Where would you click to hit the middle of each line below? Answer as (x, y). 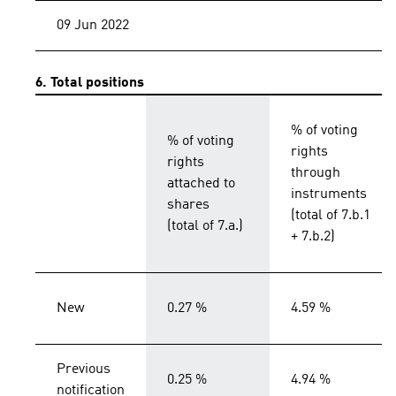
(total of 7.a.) (205, 226)
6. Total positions (90, 83)
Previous (84, 369)
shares (188, 205)
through (316, 173)
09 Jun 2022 (93, 26)
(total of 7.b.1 (331, 216)
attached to (201, 184)
